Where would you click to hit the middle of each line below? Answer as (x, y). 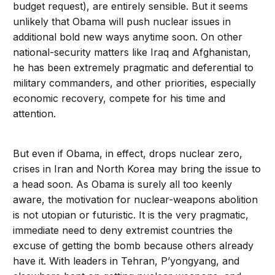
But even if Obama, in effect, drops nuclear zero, (128, 154)
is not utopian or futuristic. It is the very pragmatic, (131, 215)
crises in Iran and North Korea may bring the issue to (137, 169)
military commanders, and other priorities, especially (135, 83)
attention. (35, 114)
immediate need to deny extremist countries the (123, 230)
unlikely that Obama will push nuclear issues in (122, 22)
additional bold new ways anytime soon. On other (128, 37)
